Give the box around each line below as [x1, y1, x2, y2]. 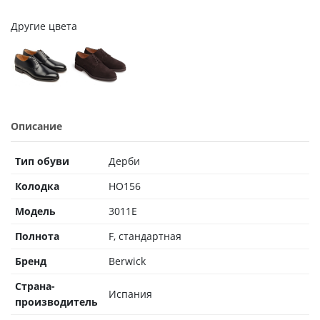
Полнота [15, 229, 59, 243]
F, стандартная [109, 229, 181, 243]
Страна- [15, 279, 55, 293]
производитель [15, 294, 98, 309]
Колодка [15, 179, 59, 193]
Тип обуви [15, 154, 69, 168]
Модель [15, 204, 56, 218]
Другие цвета [11, 19, 77, 33]
